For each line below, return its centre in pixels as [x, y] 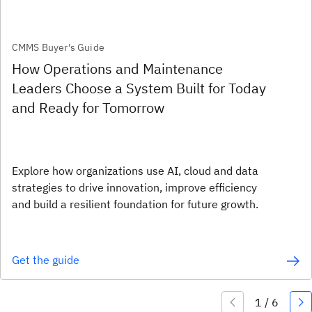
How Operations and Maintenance [117, 69]
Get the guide [46, 260]
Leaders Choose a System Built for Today [139, 88]
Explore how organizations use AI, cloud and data [135, 171]
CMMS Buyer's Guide [58, 47]
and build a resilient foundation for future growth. [135, 204]
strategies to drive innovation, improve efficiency [134, 187]
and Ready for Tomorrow [88, 108]
